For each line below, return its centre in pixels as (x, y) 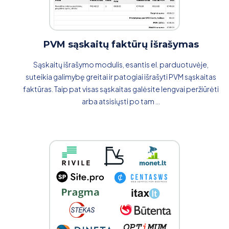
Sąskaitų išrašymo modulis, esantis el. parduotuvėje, (121, 64)
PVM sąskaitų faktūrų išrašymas (121, 44)
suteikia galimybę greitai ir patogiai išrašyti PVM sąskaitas (121, 76)
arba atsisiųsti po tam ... (121, 101)
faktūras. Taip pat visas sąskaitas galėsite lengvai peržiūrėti (121, 89)
